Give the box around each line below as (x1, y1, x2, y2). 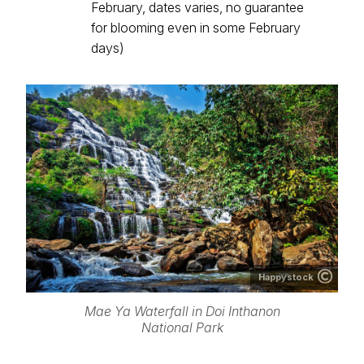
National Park (141, 318, 223, 336)
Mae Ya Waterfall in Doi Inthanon (84, 302, 280, 319)
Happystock (258, 271, 314, 283)
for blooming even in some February (91, 19, 301, 36)
